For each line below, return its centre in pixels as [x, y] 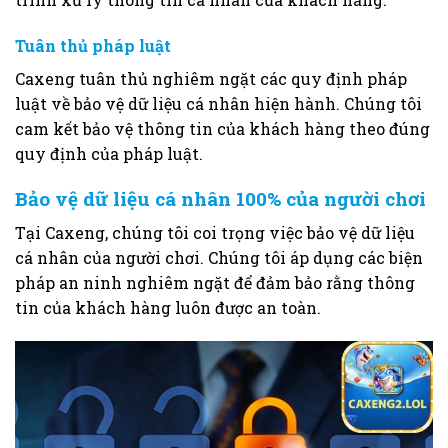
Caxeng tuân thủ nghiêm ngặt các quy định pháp [211, 78]
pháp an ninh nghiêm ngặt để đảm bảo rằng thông [215, 283]
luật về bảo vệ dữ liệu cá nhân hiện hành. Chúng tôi [218, 103]
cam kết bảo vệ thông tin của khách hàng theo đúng [222, 128]
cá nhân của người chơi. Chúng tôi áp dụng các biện [219, 258]
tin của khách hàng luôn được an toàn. [168, 308]
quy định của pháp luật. [109, 153]
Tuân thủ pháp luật [93, 45]
